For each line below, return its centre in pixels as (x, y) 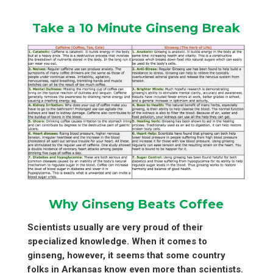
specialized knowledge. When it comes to (117, 241)
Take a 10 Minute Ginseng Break (136, 28)
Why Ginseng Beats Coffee (136, 204)
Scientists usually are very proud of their (115, 227)
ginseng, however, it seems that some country (126, 255)
